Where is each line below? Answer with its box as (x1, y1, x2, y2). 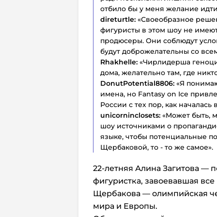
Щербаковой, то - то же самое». (100, 142, 213, 152)
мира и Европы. (93, 201, 159, 211)
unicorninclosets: (100, 110, 160, 120)
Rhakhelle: (100, 57, 138, 66)
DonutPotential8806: (100, 78, 174, 88)
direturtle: (100, 15, 138, 24)
